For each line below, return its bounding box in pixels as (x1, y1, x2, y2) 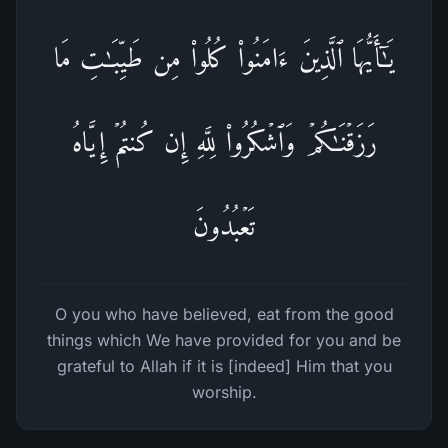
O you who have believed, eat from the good (54, 304, 394, 324)
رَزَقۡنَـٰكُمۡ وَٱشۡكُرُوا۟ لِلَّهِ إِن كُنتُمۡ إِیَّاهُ (71, 126, 377, 157)
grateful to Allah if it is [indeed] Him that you (56, 356, 392, 376)
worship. (191, 382, 257, 402)
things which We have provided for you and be (47, 330, 401, 350)
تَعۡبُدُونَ (193, 210, 255, 241)
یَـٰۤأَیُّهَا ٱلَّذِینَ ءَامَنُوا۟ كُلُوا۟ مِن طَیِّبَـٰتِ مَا (53, 42, 395, 73)
